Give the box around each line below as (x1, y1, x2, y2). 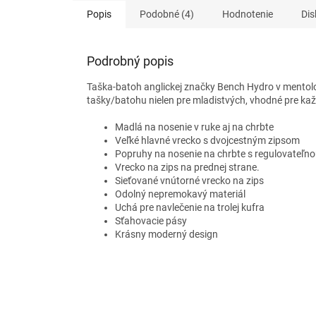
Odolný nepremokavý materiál (115, 188, 245, 200)
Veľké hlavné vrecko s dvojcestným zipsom (115, 135, 300, 147)
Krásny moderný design (115, 229, 218, 241)
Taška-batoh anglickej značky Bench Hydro (87, 81, 276, 93)
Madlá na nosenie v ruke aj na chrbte (115, 121, 274, 133)
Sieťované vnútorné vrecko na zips (115, 175, 264, 187)
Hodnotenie (222, 8, 273, 20)
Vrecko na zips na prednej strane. (115, 162, 260, 174)
